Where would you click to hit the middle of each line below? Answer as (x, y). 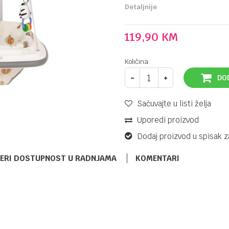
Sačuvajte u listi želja (174, 104)
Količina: (138, 62)
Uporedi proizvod (168, 120)
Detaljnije (141, 7)
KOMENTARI (157, 158)
